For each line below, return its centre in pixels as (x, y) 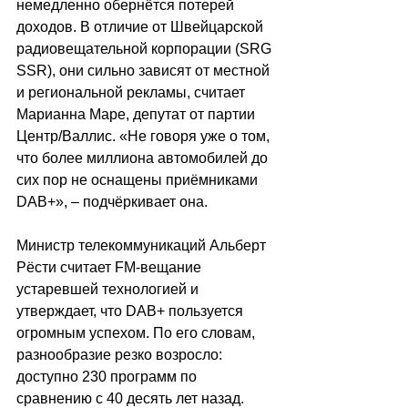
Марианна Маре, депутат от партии (138, 114)
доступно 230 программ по (108, 376)
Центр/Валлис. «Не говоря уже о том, (145, 136)
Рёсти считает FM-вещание (111, 267)
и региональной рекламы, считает (133, 92)
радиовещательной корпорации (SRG (146, 48)
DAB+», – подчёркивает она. (112, 201)
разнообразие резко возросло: (121, 354)
